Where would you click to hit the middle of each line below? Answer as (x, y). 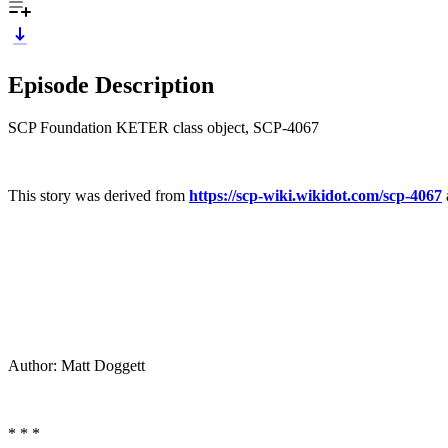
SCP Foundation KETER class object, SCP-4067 (163, 127)
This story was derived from (98, 195)
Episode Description (111, 84)
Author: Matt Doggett (76, 365)
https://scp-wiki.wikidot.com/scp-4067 (315, 195)
